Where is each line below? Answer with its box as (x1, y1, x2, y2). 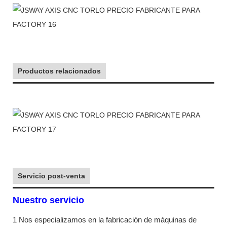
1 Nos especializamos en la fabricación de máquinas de (13, 215, 197, 224)
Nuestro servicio (13, 195, 87, 205)
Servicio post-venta (18, 171, 85, 180)
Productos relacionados (18, 66, 101, 75)
